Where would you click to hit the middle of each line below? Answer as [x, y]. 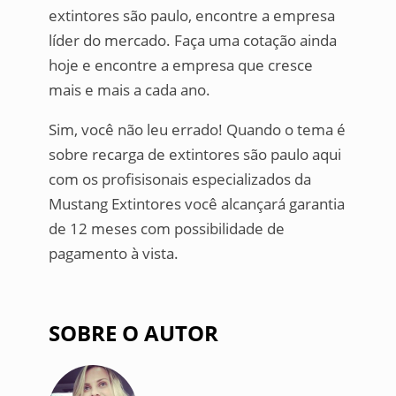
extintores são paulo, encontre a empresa [191, 15]
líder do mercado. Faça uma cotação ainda [192, 40]
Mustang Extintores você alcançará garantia [196, 203]
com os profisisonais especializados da [179, 179]
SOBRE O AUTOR [133, 332]
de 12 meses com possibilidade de [166, 228]
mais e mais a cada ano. [129, 89]
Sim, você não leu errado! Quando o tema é [197, 129]
